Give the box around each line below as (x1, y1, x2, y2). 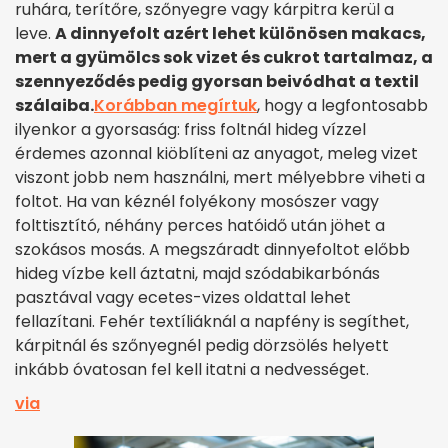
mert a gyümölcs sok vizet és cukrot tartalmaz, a (15, 45, 433, 69)
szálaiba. (15, 93, 94, 117)
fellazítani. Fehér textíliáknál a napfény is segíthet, (15, 309, 409, 333)
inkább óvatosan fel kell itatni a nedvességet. (15, 357, 369, 381)
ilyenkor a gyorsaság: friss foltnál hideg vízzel (15, 117, 366, 141)
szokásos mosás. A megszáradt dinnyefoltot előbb (15, 237, 410, 261)
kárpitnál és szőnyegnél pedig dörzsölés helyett (15, 333, 389, 357)
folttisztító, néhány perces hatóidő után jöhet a (15, 213, 385, 237)
